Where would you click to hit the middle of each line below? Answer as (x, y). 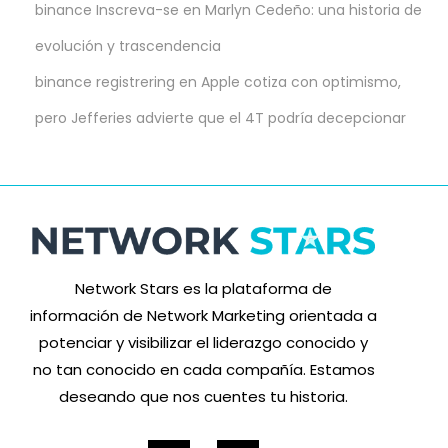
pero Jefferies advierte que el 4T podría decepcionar (220, 117)
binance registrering (105, 81)
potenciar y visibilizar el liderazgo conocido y (204, 342)
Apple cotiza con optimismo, (301, 81)
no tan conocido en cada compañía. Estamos (203, 369)
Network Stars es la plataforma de (204, 288)
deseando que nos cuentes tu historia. (204, 396)
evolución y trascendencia (128, 45)
